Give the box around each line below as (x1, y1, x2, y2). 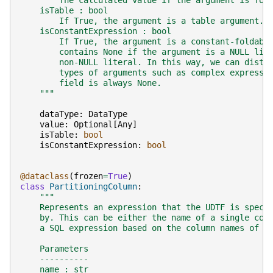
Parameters (20, 244, 88, 254)
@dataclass (20, 171, 69, 182)
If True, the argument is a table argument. (20, 16, 264, 26)
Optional (74, 119, 113, 130)
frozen (74, 171, 103, 182)
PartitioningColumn (49, 182, 137, 192)
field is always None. (20, 78, 161, 88)
